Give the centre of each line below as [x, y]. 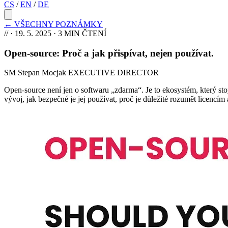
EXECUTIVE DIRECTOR [113, 73]
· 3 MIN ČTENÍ [80, 33]
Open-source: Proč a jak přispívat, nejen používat [108, 53]
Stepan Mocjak [42, 73]
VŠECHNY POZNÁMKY [59, 24]
